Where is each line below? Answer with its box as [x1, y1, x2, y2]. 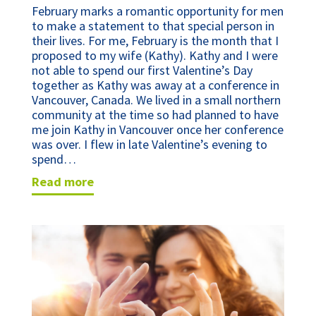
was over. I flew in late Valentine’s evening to [31, 136, 267, 153]
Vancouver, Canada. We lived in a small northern [31, 92, 281, 109]
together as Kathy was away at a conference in [31, 77, 279, 94]
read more [39, 174, 94, 190]
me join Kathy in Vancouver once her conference [31, 121, 284, 138]
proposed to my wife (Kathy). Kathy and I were [31, 47, 278, 64]
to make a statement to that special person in [31, 18, 274, 35]
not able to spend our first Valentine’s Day [31, 62, 253, 79]
